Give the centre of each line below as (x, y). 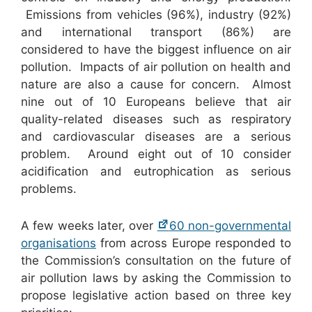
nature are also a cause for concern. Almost (156, 84)
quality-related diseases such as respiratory (156, 119)
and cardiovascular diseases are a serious (156, 136)
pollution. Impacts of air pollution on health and (156, 67)
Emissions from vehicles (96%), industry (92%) (156, 14)
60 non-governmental (230, 226)
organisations (58, 243)
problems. (49, 188)
